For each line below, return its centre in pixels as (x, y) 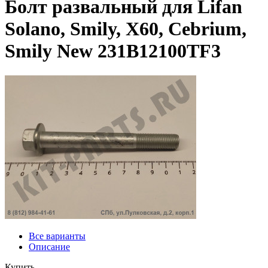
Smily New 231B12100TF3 (113, 51)
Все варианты (57, 236)
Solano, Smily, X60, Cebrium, (126, 29)
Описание (49, 246)
